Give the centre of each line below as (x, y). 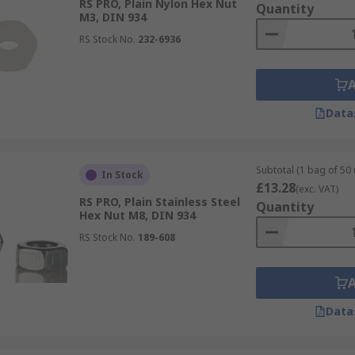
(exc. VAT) (317, 189)
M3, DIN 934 (113, 17)
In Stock (122, 175)
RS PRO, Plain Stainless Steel (159, 202)
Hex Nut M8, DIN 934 (137, 215)
